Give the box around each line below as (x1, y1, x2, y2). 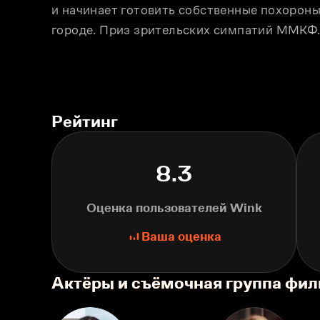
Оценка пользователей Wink (86, 201, 262, 215)
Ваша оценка (141, 229, 221, 244)
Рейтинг (51, 111, 118, 131)
